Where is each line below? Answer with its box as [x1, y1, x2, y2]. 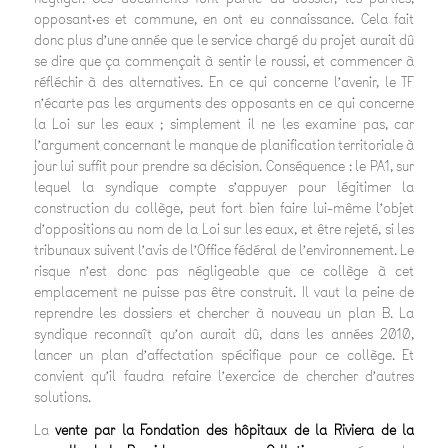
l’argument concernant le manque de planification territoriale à [33, 136, 415, 156]
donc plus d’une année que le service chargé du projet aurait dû [33, 31, 415, 51]
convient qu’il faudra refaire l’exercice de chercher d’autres [33, 367, 415, 387]
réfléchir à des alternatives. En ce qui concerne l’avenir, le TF [33, 73, 415, 93]
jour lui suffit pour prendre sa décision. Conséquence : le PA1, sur [33, 157, 415, 177]
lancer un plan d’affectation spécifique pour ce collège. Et [33, 346, 415, 366]
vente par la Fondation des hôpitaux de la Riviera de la [55, 420, 415, 440]
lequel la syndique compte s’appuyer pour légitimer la [33, 178, 415, 198]
